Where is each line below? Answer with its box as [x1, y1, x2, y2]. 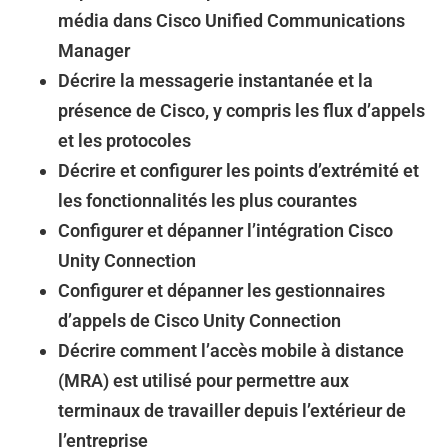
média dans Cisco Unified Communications [58, 10, 405, 31]
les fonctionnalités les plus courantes [58, 190, 357, 211]
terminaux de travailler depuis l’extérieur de [58, 400, 406, 421]
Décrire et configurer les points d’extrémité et [58, 160, 419, 181]
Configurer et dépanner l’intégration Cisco [58, 220, 393, 241]
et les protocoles [58, 130, 191, 151]
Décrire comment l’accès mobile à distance [58, 340, 404, 361]
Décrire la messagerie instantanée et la [58, 70, 373, 91]
